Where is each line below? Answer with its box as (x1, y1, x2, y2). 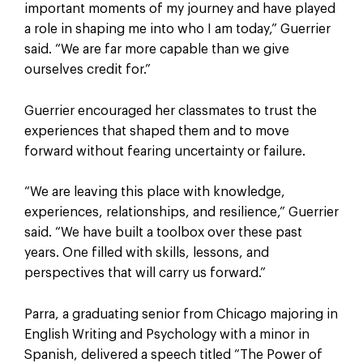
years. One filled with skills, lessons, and (23, 246, 269, 260)
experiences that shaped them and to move (23, 124, 289, 138)
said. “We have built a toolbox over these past (23, 226, 302, 240)
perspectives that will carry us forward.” (23, 267, 266, 280)
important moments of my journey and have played (23, 2, 335, 16)
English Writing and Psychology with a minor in (23, 327, 310, 341)
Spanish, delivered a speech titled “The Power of (23, 348, 322, 361)
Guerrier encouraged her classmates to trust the (23, 104, 317, 117)
